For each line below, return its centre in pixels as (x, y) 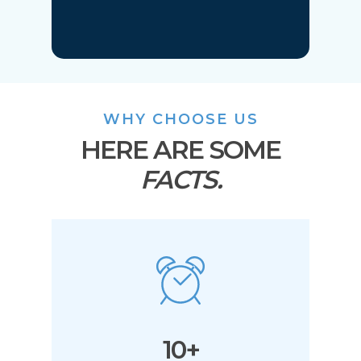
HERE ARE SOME (180, 150)
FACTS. (180, 180)
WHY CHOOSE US (180, 120)
